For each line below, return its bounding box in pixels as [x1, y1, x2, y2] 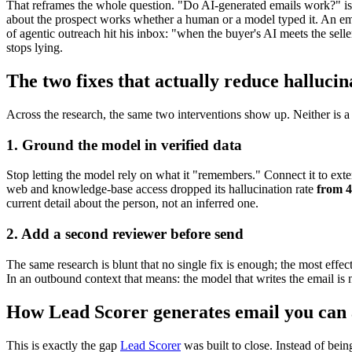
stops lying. [6, 41, 63, 55]
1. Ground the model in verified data [6, 136, 242, 153]
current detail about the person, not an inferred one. [6, 196, 258, 211]
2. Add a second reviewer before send [6, 225, 244, 243]
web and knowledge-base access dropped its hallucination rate [6, 182, 317, 196]
